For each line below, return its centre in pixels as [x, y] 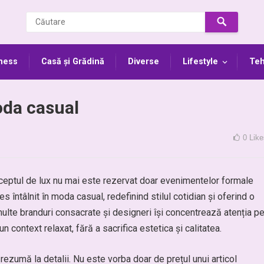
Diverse [143, 62]
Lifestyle [200, 62]
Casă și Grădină [73, 62]
